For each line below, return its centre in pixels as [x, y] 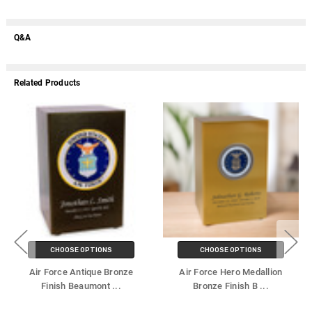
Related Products [47, 83]
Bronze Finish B [227, 286]
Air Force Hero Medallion [231, 272]
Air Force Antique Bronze [81, 272]
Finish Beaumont [77, 286]
